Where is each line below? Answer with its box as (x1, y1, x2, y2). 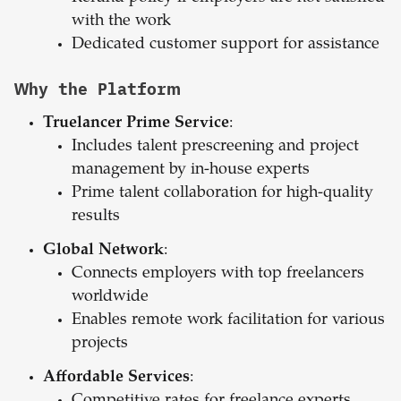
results (72, 209, 120, 226)
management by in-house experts (72, 162, 310, 179)
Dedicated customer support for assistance (72, 37, 380, 54)
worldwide (72, 289, 149, 306)
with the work (72, 13, 171, 30)
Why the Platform (14, 79, 181, 100)
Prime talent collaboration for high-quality (72, 185, 373, 202)
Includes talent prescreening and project (72, 139, 359, 156)
